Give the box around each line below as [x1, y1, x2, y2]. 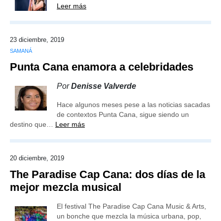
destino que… [10, 120, 55, 128]
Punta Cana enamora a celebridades [10, 61, 193, 73]
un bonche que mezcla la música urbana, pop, [57, 212, 201, 220]
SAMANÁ [10, 48, 32, 54]
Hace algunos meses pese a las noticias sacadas [57, 101, 210, 109]
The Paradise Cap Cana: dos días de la [10, 168, 205, 181]
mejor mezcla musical [10, 181, 121, 193]
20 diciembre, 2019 [10, 154, 64, 162]
